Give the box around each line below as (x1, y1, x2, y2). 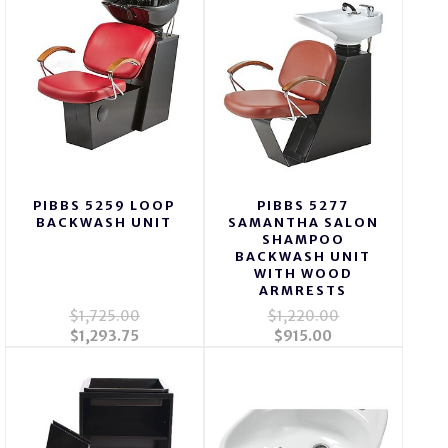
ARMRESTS (259, 283, 348, 299)
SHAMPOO (261, 232, 345, 248)
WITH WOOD (253, 266, 353, 282)
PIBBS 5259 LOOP (33, 198, 176, 214)
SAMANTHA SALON (227, 215, 379, 231)
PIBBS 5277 (257, 198, 350, 214)
